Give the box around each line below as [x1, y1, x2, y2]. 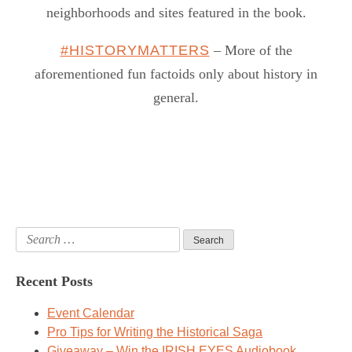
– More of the [209, 42, 292, 59]
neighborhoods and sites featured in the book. [46, 5, 306, 21]
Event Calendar [47, 306, 134, 321]
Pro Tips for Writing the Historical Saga [47, 325, 262, 339]
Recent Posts [16, 273, 93, 290]
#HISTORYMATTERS [60, 42, 210, 59]
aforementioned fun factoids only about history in [35, 66, 317, 82]
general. [153, 90, 199, 106]
